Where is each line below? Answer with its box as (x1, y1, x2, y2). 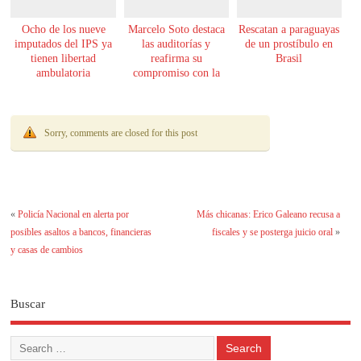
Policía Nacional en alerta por (18, 209, 130, 221)
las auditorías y (142, 37, 211, 50)
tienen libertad (31, 52, 97, 64)
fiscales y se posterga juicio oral (211, 226, 333, 239)
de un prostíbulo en (245, 37, 334, 50)
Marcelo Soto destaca (127, 23, 225, 35)
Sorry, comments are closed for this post (44, 127, 198, 139)
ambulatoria (36, 66, 91, 79)
